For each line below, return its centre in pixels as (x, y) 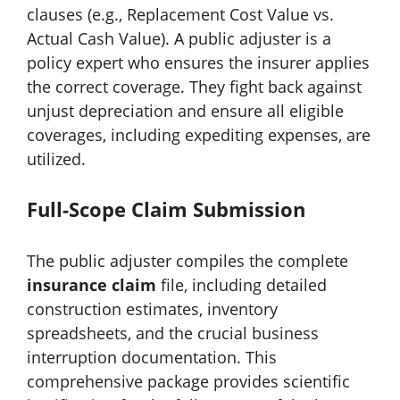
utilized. (56, 158)
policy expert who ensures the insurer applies (198, 62)
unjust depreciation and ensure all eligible (185, 110)
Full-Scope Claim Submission (166, 208)
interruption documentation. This (152, 357)
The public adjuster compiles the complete (187, 260)
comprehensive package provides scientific (188, 381)
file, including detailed (242, 284)
